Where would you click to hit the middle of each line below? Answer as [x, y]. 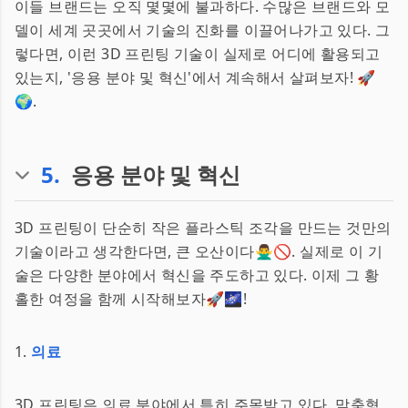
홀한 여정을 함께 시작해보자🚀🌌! [131, 299]
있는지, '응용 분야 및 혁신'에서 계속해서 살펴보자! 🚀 [195, 77]
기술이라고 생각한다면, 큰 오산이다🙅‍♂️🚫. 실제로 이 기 [199, 251]
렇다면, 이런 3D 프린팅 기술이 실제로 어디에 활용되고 [198, 54]
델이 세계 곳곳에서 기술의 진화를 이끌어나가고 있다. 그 [203, 30]
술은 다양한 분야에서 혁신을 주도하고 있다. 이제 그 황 [197, 275]
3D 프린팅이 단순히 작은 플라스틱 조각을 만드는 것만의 [203, 228]
